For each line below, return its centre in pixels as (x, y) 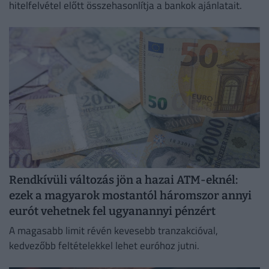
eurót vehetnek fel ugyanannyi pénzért (112, 211)
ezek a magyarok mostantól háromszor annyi (130, 196)
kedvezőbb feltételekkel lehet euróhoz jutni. (104, 246)
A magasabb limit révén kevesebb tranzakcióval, (113, 231)
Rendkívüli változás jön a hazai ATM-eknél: (123, 180)
